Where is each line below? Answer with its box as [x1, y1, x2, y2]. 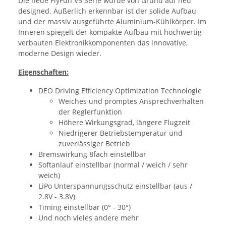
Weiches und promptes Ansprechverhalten [59, 96, 204, 106]
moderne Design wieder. [18, 48, 101, 58]
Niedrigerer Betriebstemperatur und [59, 128, 183, 138]
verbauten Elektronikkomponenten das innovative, [18, 37, 188, 47]
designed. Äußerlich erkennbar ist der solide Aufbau [18, 6, 196, 16]
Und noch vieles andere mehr [38, 212, 139, 222]
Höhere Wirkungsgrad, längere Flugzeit [59, 117, 190, 127]
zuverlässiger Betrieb [59, 138, 130, 148]
